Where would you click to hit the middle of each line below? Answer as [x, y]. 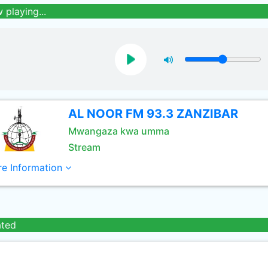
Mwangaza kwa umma [118, 131]
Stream [84, 147]
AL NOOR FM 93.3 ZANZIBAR [153, 114]
